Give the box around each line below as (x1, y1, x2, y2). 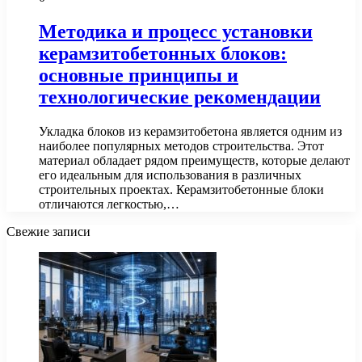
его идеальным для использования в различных (39, 167, 301, 182)
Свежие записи (6, 224, 90, 238)
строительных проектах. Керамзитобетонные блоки (39, 182, 324, 196)
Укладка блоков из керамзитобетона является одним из (39, 124, 342, 138)
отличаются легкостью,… (39, 196, 179, 211)
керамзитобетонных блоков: (39, 42, 287, 64)
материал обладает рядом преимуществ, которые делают (39, 153, 350, 167)
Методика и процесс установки (39, 20, 313, 42)
